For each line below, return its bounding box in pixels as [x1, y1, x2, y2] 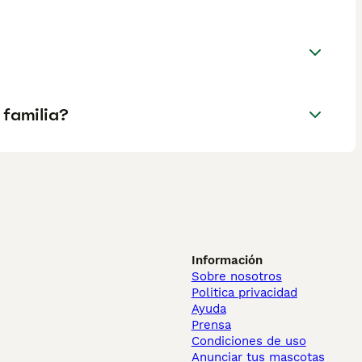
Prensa [191, 318, 231, 332]
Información [191, 253, 263, 267]
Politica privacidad [191, 285, 297, 300]
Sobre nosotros [191, 269, 282, 284]
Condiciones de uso [191, 334, 306, 348]
